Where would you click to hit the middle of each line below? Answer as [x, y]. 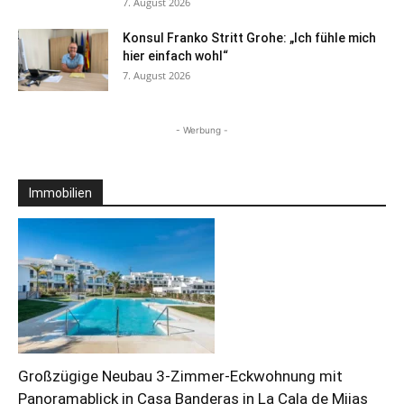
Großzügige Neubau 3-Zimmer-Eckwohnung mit [180, 376]
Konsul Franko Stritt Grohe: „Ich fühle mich [249, 37]
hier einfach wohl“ [175, 55]
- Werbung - [202, 129]
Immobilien [60, 193]
